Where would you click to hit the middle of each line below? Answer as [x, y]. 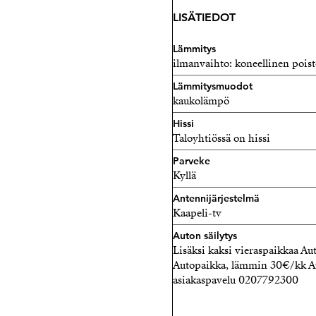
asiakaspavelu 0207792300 [236, 280]
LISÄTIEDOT [204, 17]
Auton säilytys [205, 236]
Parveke [192, 161]
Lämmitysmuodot [213, 86]
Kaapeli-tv [197, 213]
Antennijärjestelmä [216, 198]
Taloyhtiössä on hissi [221, 138]
